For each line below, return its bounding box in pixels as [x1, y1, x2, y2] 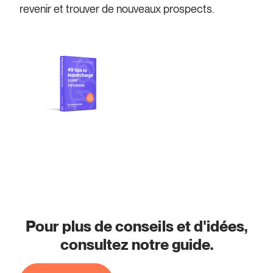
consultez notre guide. [60, 235, 213, 253]
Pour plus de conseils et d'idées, [26, 216, 247, 235]
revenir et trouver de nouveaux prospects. [19, 2, 215, 15]
